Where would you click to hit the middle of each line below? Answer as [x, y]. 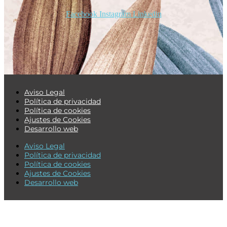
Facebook [81, 14]
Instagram [115, 14]
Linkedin [147, 14]
